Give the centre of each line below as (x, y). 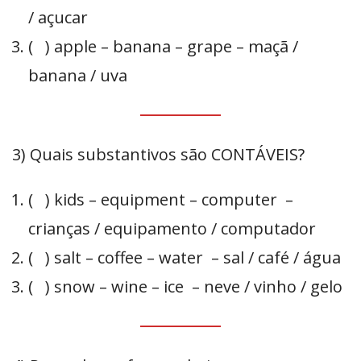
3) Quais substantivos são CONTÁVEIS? (158, 155)
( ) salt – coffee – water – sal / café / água (187, 258)
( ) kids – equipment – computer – (161, 200)
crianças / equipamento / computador (174, 229)
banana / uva (80, 76)
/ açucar (58, 18)
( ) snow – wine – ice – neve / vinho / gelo (187, 287)
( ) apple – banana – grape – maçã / (163, 47)
